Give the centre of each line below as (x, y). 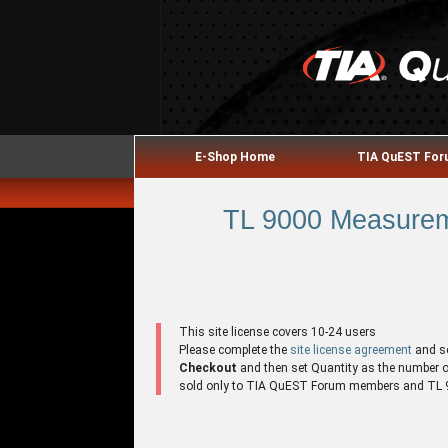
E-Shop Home (234, 157)
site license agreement (351, 349)
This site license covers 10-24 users (278, 331)
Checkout (208, 367)
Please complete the (235, 349)
